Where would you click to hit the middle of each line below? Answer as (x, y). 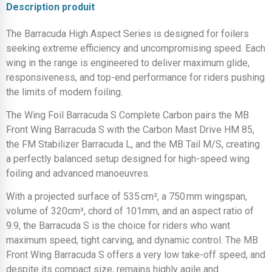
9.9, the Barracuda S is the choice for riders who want (118, 226)
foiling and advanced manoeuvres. (79, 173)
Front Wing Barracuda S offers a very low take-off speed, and (136, 255)
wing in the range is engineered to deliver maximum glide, (128, 63)
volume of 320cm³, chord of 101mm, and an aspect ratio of (130, 211)
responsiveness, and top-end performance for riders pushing (135, 77)
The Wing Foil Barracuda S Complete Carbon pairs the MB (127, 115)
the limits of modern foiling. (64, 92)
